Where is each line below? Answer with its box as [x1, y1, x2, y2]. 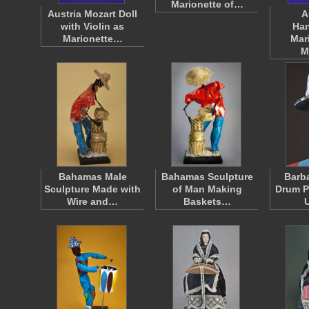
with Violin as [61, 21, 124, 32]
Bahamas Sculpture [161, 171, 253, 182]
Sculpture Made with [44, 183, 141, 195]
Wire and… [67, 196, 118, 207]
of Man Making [172, 183, 242, 195]
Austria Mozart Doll [48, 8, 137, 19]
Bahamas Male [58, 171, 127, 182]
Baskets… [183, 196, 231, 207]
